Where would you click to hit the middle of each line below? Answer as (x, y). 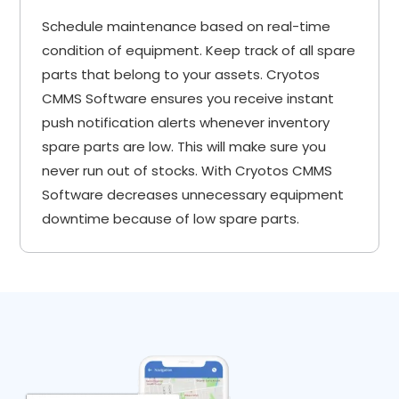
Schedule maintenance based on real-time (187, 26)
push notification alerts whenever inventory (186, 122)
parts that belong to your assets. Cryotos (181, 74)
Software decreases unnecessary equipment (193, 194)
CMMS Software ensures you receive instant (188, 98)
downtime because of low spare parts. (171, 218)
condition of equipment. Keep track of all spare (199, 50)
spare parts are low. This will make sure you (184, 146)
